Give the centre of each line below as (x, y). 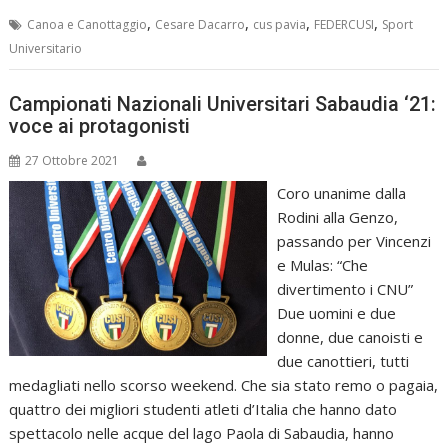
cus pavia (280, 24)
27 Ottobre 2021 (72, 160)
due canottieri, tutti (342, 360)
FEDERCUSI (344, 24)
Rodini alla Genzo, (337, 216)
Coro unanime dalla (341, 192)
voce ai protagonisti (100, 125)
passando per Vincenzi (353, 240)
